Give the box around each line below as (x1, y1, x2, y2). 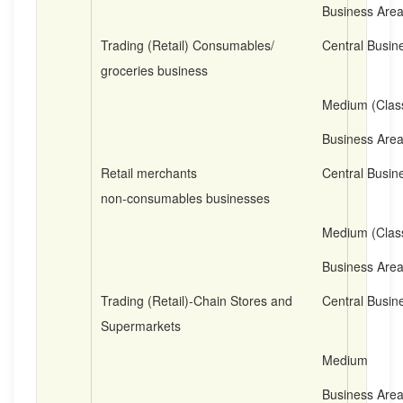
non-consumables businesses (101, 189, 270, 207)
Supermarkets (101, 317, 181, 335)
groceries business (101, 61, 208, 79)
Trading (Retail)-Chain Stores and (101, 291, 292, 309)
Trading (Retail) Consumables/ (101, 36, 274, 54)
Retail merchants (101, 164, 197, 182)
